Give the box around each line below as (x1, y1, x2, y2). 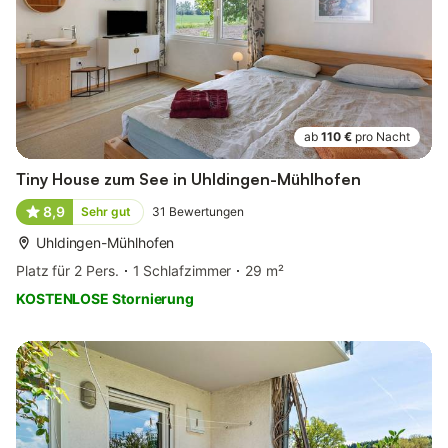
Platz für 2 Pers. (16, 262, 119, 280)
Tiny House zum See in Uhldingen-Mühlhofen (16, 169, 361, 190)
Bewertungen (168, 204, 244, 220)
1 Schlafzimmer (132, 262, 232, 280)
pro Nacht (355, 129, 410, 145)
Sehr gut (80, 204, 131, 220)
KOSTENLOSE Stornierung (16, 290, 195, 308)
